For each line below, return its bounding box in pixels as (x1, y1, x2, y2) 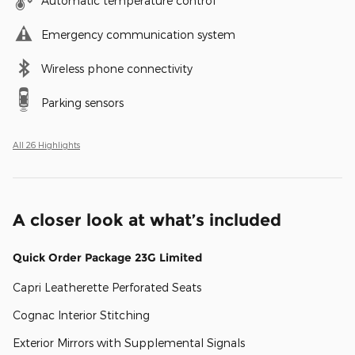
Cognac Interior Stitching (13, 307, 150, 322)
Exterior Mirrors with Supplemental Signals (13, 335, 245, 349)
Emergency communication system (41, 27, 235, 41)
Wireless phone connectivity (41, 61, 193, 75)
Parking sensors (41, 95, 124, 109)
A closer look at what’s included (13, 209, 281, 230)
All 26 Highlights (13, 139, 80, 150)
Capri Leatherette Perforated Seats (13, 280, 201, 294)
